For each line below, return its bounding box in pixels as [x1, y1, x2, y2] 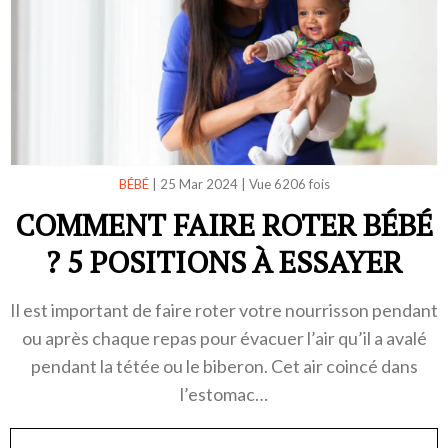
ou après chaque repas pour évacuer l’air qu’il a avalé [21, 327, 427, 350]
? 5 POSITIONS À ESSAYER [46, 242, 402, 283]
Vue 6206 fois [248, 176, 330, 193]
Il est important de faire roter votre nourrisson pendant [10, 299, 438, 322]
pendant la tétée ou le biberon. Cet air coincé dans [30, 355, 418, 378]
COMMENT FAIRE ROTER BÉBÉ [15, 205, 433, 246]
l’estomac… [180, 383, 268, 406]
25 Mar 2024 [159, 176, 238, 193]
